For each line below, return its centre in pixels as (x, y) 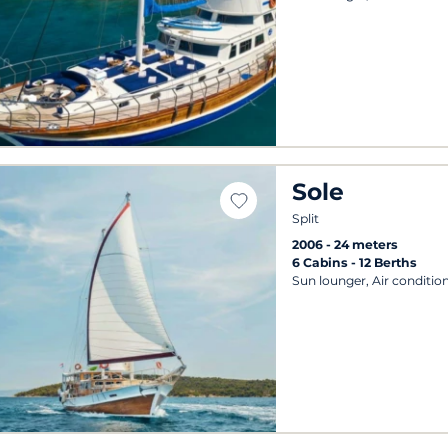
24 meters (366, 244)
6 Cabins (322, 262)
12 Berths (388, 262)
